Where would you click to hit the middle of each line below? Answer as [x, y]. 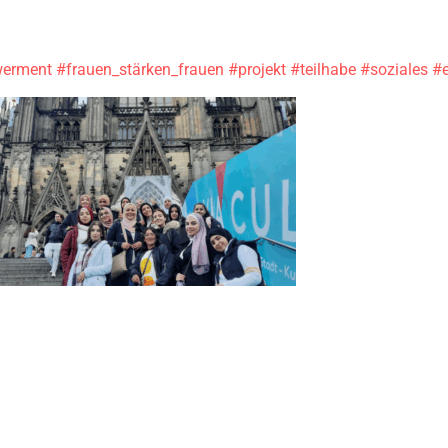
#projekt [257, 69]
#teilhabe [323, 69]
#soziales [394, 69]
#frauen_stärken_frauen [140, 69]
